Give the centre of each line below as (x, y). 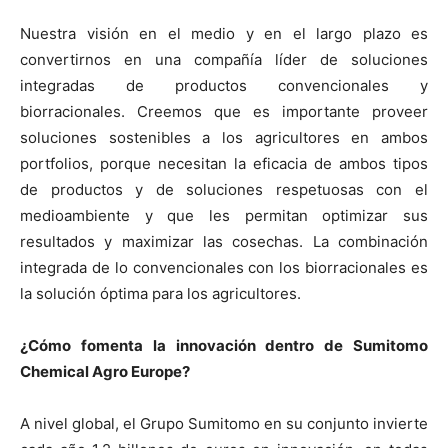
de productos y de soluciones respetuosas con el (224, 189)
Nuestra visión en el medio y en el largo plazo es (224, 33)
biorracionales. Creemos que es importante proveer (224, 111)
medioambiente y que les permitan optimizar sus (224, 215)
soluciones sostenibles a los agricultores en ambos (224, 137)
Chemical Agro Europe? (105, 371)
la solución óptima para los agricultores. (160, 293)
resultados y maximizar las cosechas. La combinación (224, 241)
